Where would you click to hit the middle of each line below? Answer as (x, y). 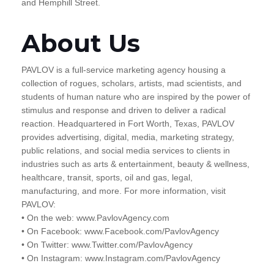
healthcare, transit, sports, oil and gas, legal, (107, 177)
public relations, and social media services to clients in (126, 150)
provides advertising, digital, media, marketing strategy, (128, 137)
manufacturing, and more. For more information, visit (124, 191)
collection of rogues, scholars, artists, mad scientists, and (131, 83)
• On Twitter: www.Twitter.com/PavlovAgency (107, 244)
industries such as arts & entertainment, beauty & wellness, (135, 164)
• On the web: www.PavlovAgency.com (95, 217)
